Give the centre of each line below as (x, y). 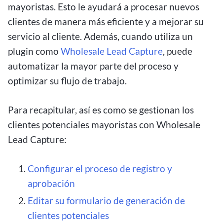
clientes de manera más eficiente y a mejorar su (106, 21)
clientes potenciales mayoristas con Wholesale (104, 124)
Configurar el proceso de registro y (100, 168)
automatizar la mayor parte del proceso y (93, 66)
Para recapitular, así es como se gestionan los (101, 110)
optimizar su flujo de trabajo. (69, 80)
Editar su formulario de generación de (106, 201)
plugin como (34, 51)
